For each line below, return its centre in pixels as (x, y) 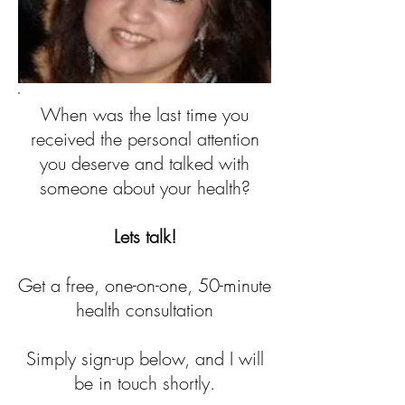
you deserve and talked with (145, 163)
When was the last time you (145, 114)
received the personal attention (145, 139)
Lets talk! (145, 236)
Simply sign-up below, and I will (145, 358)
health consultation (145, 310)
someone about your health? (145, 188)
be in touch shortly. (145, 383)
